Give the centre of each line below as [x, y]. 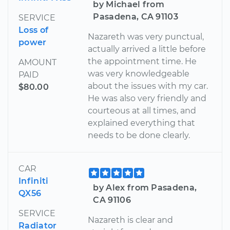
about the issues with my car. [148, 86]
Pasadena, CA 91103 [136, 17]
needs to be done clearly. [139, 136]
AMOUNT [37, 63]
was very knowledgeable [139, 74]
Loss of [34, 30]
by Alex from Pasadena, [145, 188]
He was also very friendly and [147, 99]
